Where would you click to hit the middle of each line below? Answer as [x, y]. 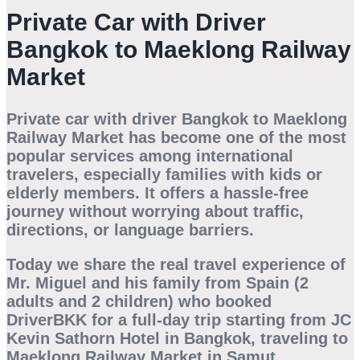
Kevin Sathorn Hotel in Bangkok [129, 339]
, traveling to [299, 339]
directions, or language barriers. [130, 230]
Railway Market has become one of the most [176, 138]
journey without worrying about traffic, [155, 212]
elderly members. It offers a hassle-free [157, 193]
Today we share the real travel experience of [176, 265]
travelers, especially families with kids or [164, 175]
